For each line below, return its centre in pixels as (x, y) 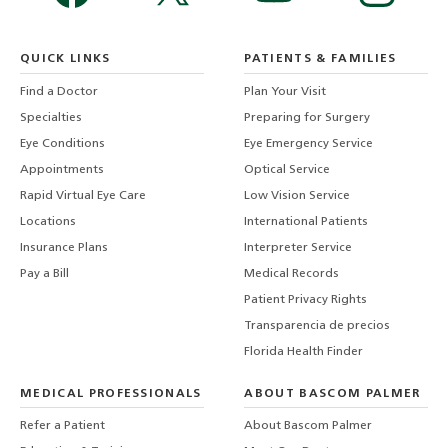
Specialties (51, 117)
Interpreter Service (298, 247)
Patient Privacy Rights (306, 299)
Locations (48, 221)
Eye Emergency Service (309, 143)
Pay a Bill (44, 273)
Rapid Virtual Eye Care (83, 195)
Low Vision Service (297, 195)
